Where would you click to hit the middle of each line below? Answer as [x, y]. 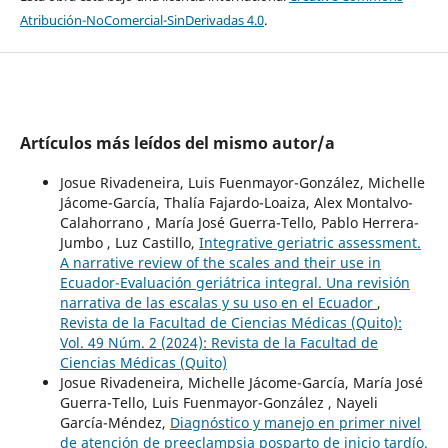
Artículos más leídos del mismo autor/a [177, 143]
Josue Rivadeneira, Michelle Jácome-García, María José [241, 383]
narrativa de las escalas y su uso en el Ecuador [218, 303]
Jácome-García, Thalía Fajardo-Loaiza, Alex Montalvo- [236, 203]
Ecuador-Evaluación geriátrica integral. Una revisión [234, 283]
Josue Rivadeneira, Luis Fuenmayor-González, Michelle [242, 183]
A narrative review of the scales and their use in [220, 263]
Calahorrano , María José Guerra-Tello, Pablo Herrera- [239, 223]
